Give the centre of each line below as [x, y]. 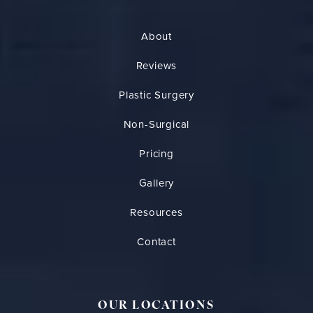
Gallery [156, 183]
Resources [156, 213]
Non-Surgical [156, 125]
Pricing [156, 154]
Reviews [156, 66]
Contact [156, 242]
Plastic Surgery [156, 95]
